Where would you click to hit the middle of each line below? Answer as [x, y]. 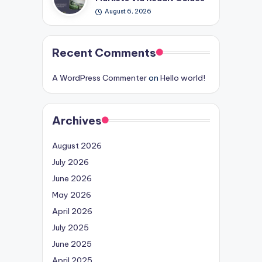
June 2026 [72, 179]
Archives [77, 121]
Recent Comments [104, 53]
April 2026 [72, 211]
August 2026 [77, 146]
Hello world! [183, 78]
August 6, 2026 [128, 12]
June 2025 [72, 244]
